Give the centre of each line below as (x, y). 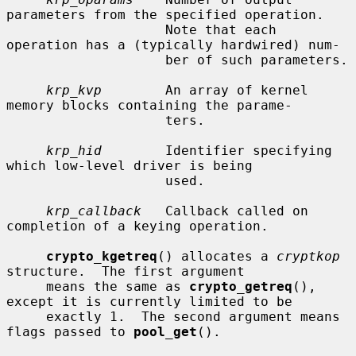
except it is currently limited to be (149, 301)
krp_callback (94, 211)
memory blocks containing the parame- (149, 105)
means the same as (118, 286)
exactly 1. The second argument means (26, 316)
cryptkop (308, 256)
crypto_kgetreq (102, 256)
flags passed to (70, 331)
